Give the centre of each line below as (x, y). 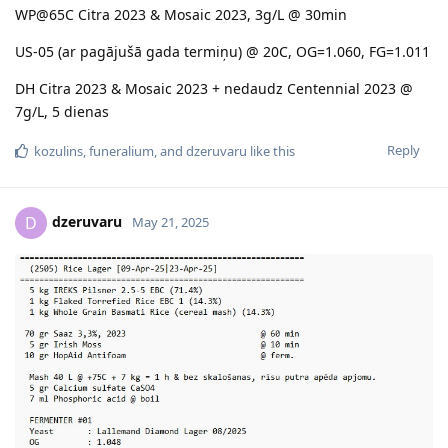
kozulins (58, 150)
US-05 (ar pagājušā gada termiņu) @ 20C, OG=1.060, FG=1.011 (222, 51)
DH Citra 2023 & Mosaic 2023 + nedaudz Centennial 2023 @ (214, 88)
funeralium (121, 150)
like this (271, 150)
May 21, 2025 (170, 221)
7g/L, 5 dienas (62, 111)
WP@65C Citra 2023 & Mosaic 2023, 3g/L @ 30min (181, 14)
